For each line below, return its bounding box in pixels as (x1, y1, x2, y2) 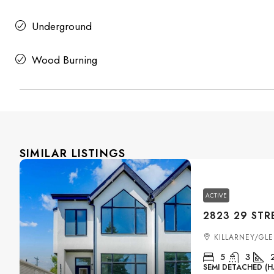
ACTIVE (206, 191, 227, 201)
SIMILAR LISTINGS (20, 145, 126, 161)
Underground (32, 18, 92, 34)
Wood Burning (32, 52, 97, 67)
